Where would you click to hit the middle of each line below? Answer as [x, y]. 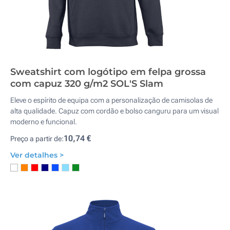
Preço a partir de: [37, 139]
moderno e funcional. [44, 122]
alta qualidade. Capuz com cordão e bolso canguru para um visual [114, 111]
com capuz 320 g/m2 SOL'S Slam [87, 84]
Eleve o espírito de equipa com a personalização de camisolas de [111, 100]
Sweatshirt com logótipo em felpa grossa [108, 72]
